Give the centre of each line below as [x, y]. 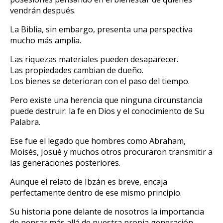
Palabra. [25, 122]
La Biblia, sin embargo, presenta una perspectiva [101, 29]
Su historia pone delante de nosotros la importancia [107, 211]
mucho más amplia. [46, 40]
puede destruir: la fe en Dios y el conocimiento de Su [107, 111]
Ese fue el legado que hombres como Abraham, [98, 141]
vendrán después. [43, 10]
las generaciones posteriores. [65, 163]
